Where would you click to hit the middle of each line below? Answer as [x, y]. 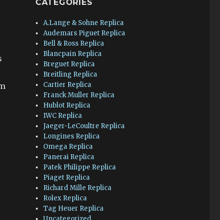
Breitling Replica [70, 74]
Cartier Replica [68, 85]
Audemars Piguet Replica [84, 33]
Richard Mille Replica [78, 188]
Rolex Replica [65, 198]
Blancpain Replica [73, 54]
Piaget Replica [67, 178]
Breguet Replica [69, 64]
